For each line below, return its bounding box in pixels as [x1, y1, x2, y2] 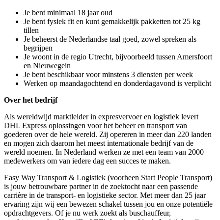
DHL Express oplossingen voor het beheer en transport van [4, 121, 187, 130]
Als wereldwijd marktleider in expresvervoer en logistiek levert [4, 112, 198, 121]
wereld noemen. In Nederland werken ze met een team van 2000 [4, 148, 204, 156]
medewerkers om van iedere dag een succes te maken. [4, 157, 171, 165]
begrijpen [24, 44, 53, 52]
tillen [24, 26, 39, 34]
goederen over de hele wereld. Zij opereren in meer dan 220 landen [4, 130, 212, 138]
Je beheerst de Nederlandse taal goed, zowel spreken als [24, 35, 196, 43]
